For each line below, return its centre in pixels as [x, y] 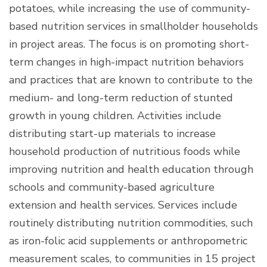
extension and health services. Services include [123, 205]
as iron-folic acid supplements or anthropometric [128, 240]
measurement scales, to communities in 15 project [132, 258]
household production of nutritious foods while [125, 151]
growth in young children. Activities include [115, 115]
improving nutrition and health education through [131, 169]
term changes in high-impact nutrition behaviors [126, 62]
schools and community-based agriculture [112, 187]
